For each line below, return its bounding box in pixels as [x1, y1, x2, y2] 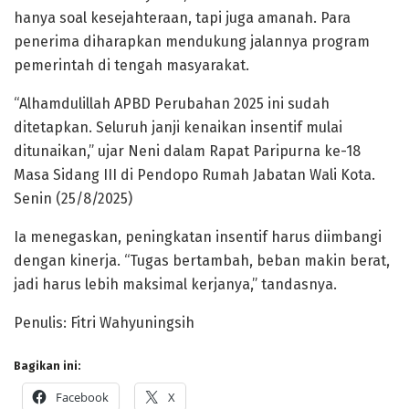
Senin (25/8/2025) [14, 189, 132, 207]
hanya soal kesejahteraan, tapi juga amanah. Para [14, 8, 351, 26]
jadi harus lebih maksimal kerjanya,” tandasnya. [14, 275, 337, 293]
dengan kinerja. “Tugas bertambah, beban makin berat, [14, 251, 390, 269]
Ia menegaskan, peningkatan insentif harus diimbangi [14, 227, 382, 246]
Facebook [56, 388, 109, 405]
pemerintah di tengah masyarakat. [14, 56, 249, 74]
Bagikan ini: [14, 359, 80, 372]
